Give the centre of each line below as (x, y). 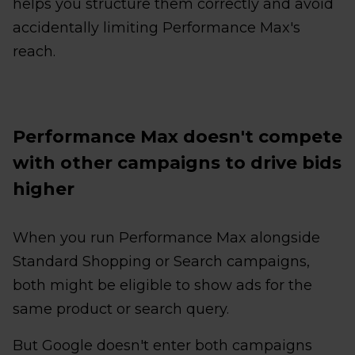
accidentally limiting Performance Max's (157, 27)
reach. (34, 51)
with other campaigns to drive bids (177, 162)
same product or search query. (121, 309)
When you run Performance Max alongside (166, 237)
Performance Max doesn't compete (177, 136)
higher (44, 189)
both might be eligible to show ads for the (162, 285)
